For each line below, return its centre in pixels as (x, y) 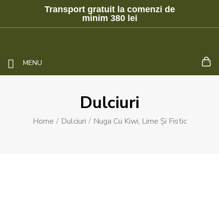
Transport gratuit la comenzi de (109, 9)
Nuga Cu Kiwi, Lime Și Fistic (140, 121)
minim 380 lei (109, 18)
